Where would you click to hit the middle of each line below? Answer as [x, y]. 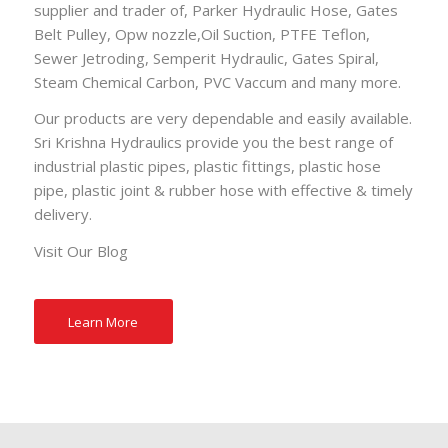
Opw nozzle [155, 33]
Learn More [103, 321]
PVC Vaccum [244, 81]
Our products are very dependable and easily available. [222, 118]
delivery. [62, 214]
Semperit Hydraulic [218, 57]
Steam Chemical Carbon [114, 81]
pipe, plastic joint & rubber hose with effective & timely [223, 190]
